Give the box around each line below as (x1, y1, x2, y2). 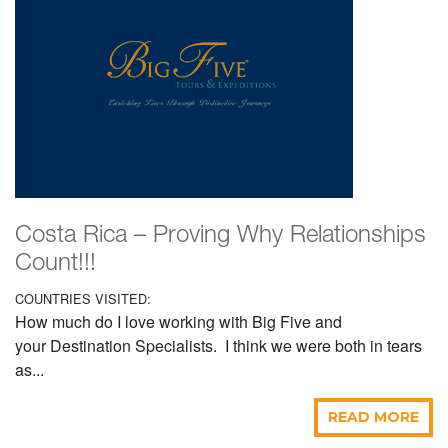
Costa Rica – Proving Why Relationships (15, 225, 426, 248)
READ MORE (328, 408, 419, 427)
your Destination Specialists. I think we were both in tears (15, 334, 422, 358)
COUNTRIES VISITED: (15, 289, 151, 309)
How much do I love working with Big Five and (15, 310, 342, 334)
